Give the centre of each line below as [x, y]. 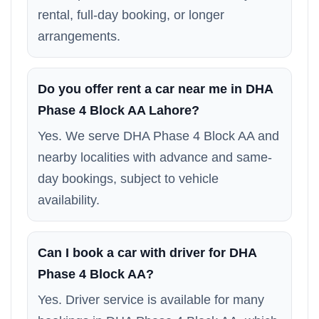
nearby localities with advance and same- [155, 157]
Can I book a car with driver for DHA [147, 253]
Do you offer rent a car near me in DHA [155, 89]
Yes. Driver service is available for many [151, 300]
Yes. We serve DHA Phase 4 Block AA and [158, 136]
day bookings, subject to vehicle [128, 179]
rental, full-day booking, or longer [131, 15]
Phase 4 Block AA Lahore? [119, 110]
